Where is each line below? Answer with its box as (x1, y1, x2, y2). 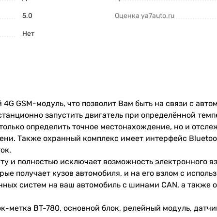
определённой (141, 110, 196, 120)
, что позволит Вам (63, 99, 135, 108)
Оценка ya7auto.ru (115, 12, 174, 20)
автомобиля (76, 169, 120, 178)
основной (63, 203, 100, 213)
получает (16, 169, 50, 178)
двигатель (85, 110, 123, 120)
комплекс (83, 134, 119, 143)
